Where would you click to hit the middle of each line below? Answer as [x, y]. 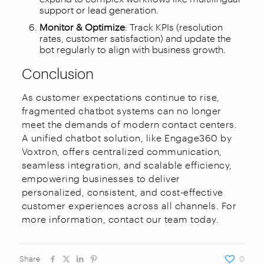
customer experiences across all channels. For [129, 205]
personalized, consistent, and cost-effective [122, 192]
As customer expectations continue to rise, [121, 97]
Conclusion [57, 72]
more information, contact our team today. [121, 219]
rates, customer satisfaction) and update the [135, 38]
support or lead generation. [99, 9]
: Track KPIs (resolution [174, 27]
